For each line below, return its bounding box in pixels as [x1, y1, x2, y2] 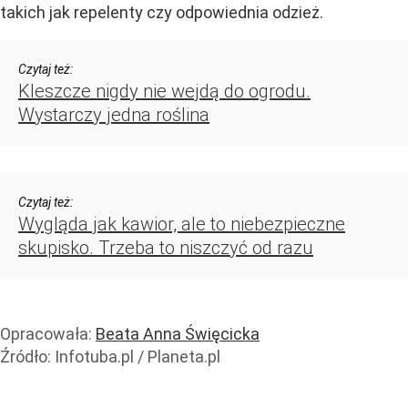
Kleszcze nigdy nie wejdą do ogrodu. [18, 80, 311, 103]
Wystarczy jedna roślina [18, 104, 209, 127]
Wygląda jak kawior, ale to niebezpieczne [18, 213, 345, 236]
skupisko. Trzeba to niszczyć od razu [18, 237, 313, 260]
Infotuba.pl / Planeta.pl [55, 347, 220, 367]
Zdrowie [27, 369, 87, 389]
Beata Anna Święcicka [96, 324, 260, 344]
